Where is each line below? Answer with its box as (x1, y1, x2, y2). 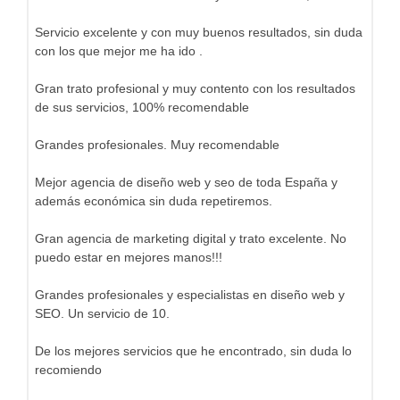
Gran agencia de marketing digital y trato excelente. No (35, 231, 346, 246)
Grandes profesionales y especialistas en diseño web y (35, 287, 345, 302)
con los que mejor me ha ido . (35, 44, 203, 58)
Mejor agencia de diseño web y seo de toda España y (35, 175, 337, 189)
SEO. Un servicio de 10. (35, 306, 170, 321)
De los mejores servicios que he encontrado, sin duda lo (35, 344, 352, 358)
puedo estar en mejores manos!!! (35, 250, 222, 264)
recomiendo (35, 362, 102, 377)
